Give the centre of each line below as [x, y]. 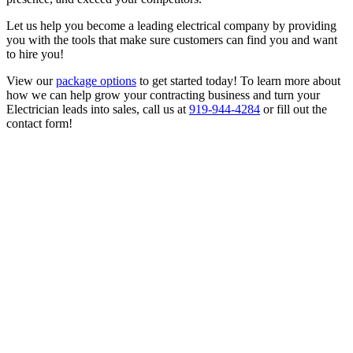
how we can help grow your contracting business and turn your [163, 95]
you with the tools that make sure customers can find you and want [172, 39]
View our [31, 80]
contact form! [39, 123]
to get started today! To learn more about [238, 80]
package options [96, 80]
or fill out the [294, 109]
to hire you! [35, 54]
